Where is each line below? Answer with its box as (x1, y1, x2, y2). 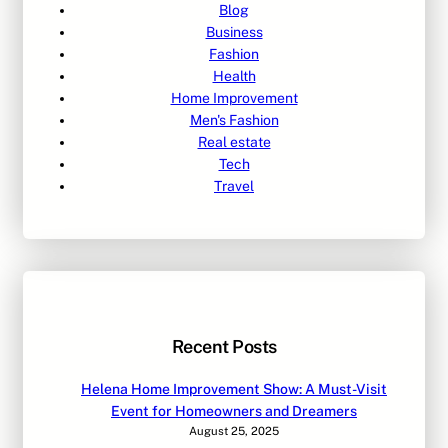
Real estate (197, 134, 271, 151)
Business (205, 24, 263, 41)
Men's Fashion (189, 112, 279, 129)
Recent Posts (171, 336, 277, 358)
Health (212, 68, 256, 85)
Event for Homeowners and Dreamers (111, 403, 357, 420)
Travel (214, 178, 254, 195)
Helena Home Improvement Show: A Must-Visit (81, 381, 387, 398)
